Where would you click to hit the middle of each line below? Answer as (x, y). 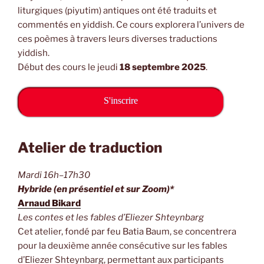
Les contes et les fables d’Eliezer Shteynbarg (111, 218)
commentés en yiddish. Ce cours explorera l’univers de (131, 24)
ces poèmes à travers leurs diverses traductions (118, 39)
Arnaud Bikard (49, 204)
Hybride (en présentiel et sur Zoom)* (96, 189)
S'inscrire (121, 101)
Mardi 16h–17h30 (54, 175)
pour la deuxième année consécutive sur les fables (123, 246)
